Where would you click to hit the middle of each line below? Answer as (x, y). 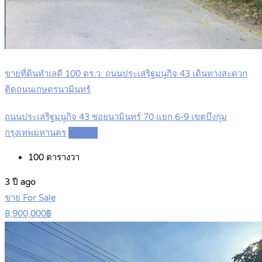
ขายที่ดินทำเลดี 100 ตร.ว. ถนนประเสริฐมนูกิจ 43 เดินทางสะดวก (126, 74)
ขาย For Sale (30, 198)
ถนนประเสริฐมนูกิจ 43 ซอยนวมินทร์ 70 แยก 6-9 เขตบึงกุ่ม (116, 117)
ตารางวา (62, 158)
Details (83, 133)
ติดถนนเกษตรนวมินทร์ (48, 90)
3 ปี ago (20, 182)
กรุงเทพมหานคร (35, 133)
